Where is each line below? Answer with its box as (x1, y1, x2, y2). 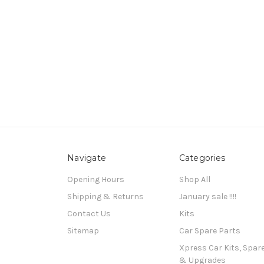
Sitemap (67, 225, 99, 236)
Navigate (67, 152, 106, 163)
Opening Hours (67, 174, 124, 184)
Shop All (179, 174, 210, 184)
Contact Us (67, 208, 111, 219)
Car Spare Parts (179, 225, 240, 236)
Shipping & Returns (67, 191, 144, 202)
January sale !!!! (179, 191, 236, 202)
